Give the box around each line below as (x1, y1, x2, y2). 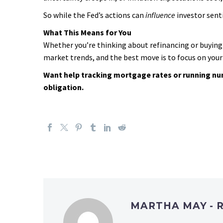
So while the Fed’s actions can (43, 10, 145, 20)
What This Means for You (43, 27, 131, 37)
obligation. (43, 82, 84, 92)
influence (145, 10, 175, 20)
